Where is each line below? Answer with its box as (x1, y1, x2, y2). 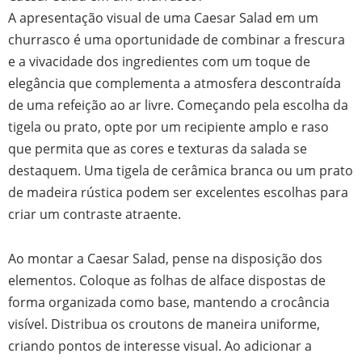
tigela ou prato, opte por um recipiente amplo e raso (8, 116, 329, 136)
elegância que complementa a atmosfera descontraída (8, 73, 341, 92)
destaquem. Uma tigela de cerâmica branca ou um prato (8, 160, 353, 179)
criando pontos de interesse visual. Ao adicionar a (8, 336, 312, 356)
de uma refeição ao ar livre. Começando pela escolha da (8, 95, 348, 114)
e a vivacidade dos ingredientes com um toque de (8, 51, 310, 70)
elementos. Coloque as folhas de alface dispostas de (8, 271, 326, 290)
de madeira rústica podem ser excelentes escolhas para (8, 182, 348, 201)
